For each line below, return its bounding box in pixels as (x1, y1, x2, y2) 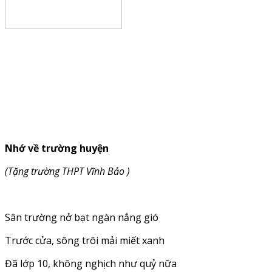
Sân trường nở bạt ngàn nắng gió (5, 210, 158, 224)
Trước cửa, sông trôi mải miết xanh (5, 233, 165, 247)
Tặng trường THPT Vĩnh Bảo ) (8, 164, 130, 178)
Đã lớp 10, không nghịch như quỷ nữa (5, 256, 177, 270)
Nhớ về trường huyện (5, 141, 109, 155)
